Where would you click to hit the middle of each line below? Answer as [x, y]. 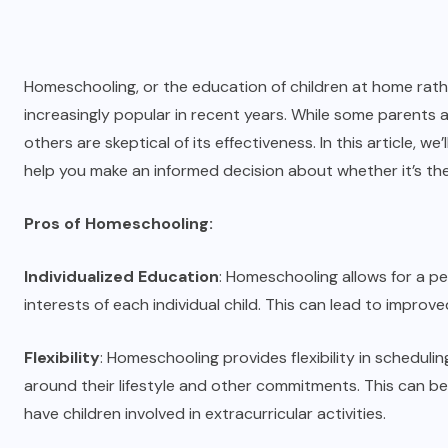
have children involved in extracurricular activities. [205, 413]
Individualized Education [121, 276]
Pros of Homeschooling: [118, 223]
